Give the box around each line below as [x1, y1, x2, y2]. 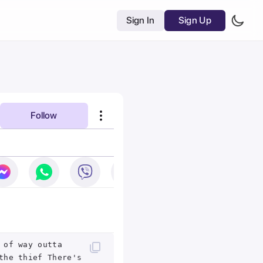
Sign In [126, 14, 155, 26]
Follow [31, 109, 57, 121]
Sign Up [178, 14, 211, 26]
